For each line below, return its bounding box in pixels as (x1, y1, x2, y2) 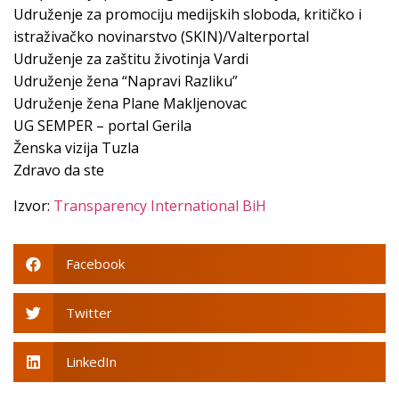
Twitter (65, 304, 112, 322)
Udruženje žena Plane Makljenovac (13, 94, 247, 114)
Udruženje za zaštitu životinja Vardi (13, 49, 248, 69)
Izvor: (13, 195, 53, 216)
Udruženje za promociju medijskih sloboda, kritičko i (13, 4, 362, 25)
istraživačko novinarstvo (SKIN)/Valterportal (13, 27, 309, 47)
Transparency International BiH (53, 195, 266, 216)
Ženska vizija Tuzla (13, 138, 139, 159)
